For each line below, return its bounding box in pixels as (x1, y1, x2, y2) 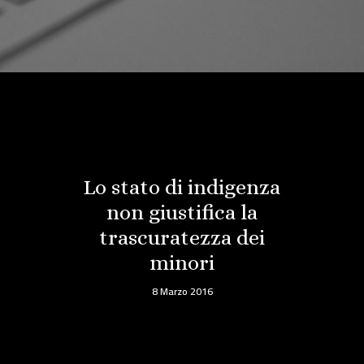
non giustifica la (106, 200, 258, 224)
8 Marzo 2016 (151, 282, 213, 301)
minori (149, 250, 214, 275)
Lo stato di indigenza (84, 175, 280, 199)
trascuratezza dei (99, 225, 265, 249)
